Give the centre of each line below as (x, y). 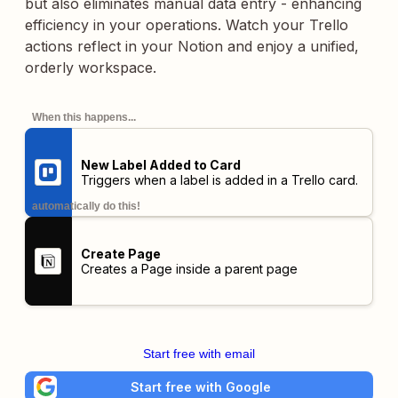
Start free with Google (201, 386)
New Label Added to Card (160, 165)
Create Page (120, 254)
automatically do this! (86, 206)
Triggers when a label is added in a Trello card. (219, 180)
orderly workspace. (91, 68)
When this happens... (84, 117)
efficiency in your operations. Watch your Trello (187, 25)
